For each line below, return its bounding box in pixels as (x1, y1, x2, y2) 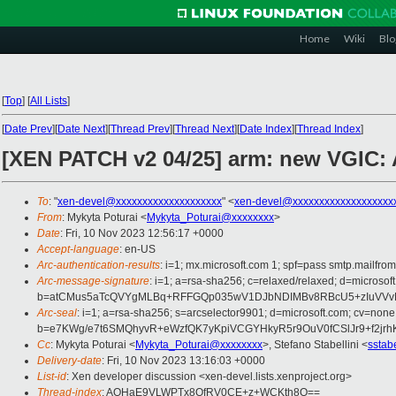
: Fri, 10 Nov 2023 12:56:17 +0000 (60, 227, 224, 240)
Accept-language (37, 243, 119, 256)
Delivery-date (37, 354, 102, 368)
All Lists (30, 95, 67, 107)
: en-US (119, 243, 156, 256)
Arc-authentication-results (37, 259, 160, 272)
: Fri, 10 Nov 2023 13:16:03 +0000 (102, 354, 265, 368)
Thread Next (175, 123, 234, 135)
